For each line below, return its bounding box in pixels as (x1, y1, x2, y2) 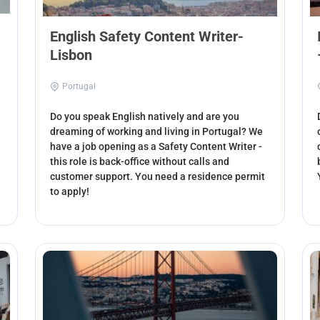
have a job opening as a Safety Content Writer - (50, 140, 263, 152)
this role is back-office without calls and (50, 155, 230, 167)
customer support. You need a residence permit (50, 170, 266, 182)
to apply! (50, 185, 90, 197)
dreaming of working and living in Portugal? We (50, 125, 264, 137)
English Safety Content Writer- (50, 27, 244, 45)
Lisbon (50, 46, 93, 64)
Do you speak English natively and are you (50, 110, 240, 122)
